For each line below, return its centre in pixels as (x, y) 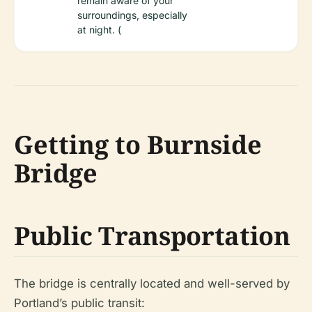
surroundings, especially (132, 15)
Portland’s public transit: (79, 303)
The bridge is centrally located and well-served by (152, 284)
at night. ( (99, 30)
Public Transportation (152, 236)
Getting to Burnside (138, 145)
